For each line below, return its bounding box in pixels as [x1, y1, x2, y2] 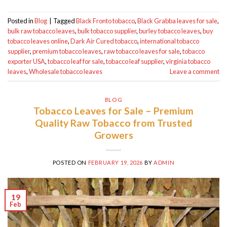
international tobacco [140, 36, 199, 45]
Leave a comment [170, 67, 219, 75]
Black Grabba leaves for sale [137, 16, 217, 25]
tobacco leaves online [8, 36, 68, 45]
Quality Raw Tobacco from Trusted [35, 117, 192, 129]
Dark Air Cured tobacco [70, 36, 137, 45]
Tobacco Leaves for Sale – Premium [33, 105, 194, 117]
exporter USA [8, 57, 45, 65]
